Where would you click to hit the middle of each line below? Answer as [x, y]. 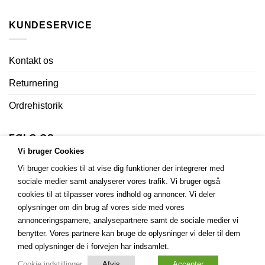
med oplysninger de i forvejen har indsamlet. [93, 246]
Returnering [34, 83]
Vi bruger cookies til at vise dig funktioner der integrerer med [121, 169]
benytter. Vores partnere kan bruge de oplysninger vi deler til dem [129, 234]
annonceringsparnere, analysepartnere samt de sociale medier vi [128, 221]
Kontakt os [31, 61]
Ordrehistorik [36, 106]
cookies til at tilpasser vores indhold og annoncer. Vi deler [117, 195]
